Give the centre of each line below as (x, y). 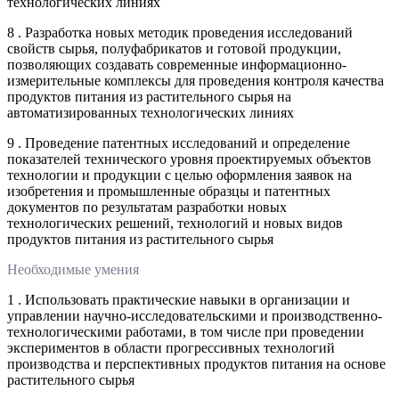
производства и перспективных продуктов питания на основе (196, 363)
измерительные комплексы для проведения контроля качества (195, 80)
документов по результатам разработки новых (147, 207)
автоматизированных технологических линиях (151, 112)
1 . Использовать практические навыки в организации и (179, 299)
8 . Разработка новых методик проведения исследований (180, 32)
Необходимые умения (73, 269)
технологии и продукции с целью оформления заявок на (179, 175)
